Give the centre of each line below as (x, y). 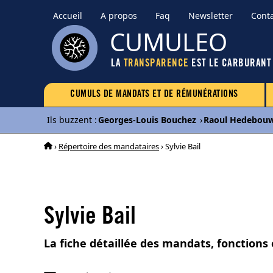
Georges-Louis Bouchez (147, 120)
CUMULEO (168, 42)
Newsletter (211, 16)
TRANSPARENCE (156, 64)
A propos (119, 16)
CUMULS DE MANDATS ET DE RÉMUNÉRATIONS (154, 94)
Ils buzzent (69, 120)
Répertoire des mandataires (109, 146)
